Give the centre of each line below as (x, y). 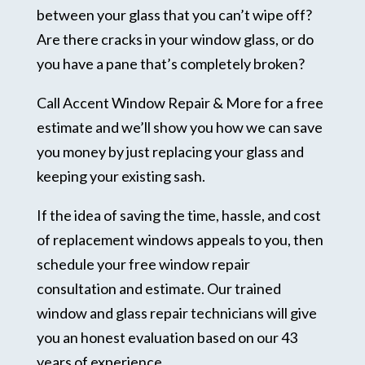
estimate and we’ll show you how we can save (179, 127)
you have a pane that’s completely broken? (170, 63)
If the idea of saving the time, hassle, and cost (178, 215)
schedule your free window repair (143, 264)
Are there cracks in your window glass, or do (175, 39)
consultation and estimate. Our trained (158, 288)
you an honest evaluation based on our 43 (167, 337)
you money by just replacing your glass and (170, 151)
